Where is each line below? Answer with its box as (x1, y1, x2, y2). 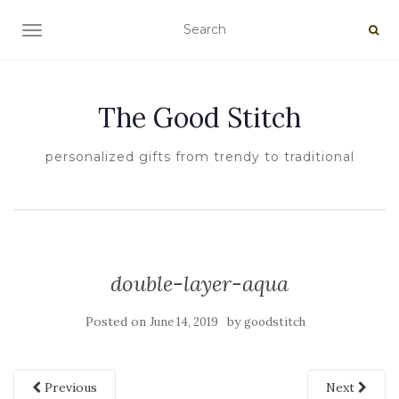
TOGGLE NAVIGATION (31, 24, 173, 40)
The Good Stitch (98, 101, 301, 134)
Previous (41, 379, 97, 395)
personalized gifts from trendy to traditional (45, 149, 354, 165)
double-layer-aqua (110, 270, 289, 297)
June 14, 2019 (149, 314, 218, 330)
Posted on (85, 313, 150, 330)
